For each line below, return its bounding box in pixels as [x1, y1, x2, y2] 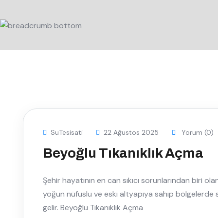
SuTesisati [51, 127, 83, 137]
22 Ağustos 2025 [104, 127, 159, 137]
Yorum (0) [180, 127, 214, 137]
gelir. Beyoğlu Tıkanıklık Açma [43, 202, 143, 213]
